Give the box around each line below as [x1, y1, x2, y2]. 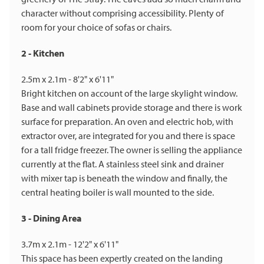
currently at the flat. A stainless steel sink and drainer [21, 158, 224, 170]
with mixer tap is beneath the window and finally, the [21, 172, 227, 184]
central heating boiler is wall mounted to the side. [21, 186, 214, 199]
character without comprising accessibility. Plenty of [21, 7, 224, 19]
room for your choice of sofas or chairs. [21, 21, 171, 34]
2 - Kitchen [21, 47, 64, 60]
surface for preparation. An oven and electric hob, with [21, 115, 233, 128]
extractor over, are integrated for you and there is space [21, 130, 235, 142]
